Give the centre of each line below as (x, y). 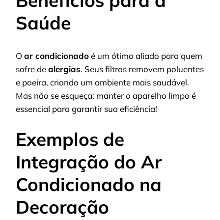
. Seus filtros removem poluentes (142, 69)
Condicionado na (89, 184)
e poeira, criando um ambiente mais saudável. (102, 82)
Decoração (62, 207)
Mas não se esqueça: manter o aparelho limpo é (106, 95)
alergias (64, 69)
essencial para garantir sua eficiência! (86, 109)
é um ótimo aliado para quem (146, 55)
